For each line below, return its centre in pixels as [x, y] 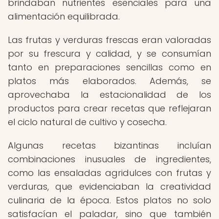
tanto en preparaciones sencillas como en [109, 67]
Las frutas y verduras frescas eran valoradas [109, 40]
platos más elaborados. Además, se [109, 81]
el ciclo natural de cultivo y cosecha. [87, 122]
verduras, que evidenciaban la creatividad [109, 186]
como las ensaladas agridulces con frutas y [109, 173]
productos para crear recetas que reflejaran [109, 108]
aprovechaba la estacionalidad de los [109, 95]
